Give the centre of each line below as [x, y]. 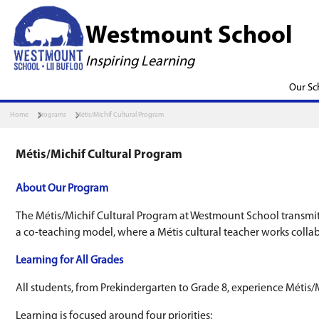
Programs [73, 159]
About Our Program [85, 262]
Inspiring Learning [194, 87]
